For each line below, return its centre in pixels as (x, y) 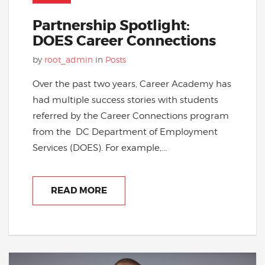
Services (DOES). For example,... (100, 147)
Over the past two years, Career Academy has (132, 83)
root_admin (69, 59)
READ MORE (79, 190)
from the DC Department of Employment (125, 131)
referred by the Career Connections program (131, 115)
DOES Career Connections (124, 41)
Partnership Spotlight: (111, 25)
